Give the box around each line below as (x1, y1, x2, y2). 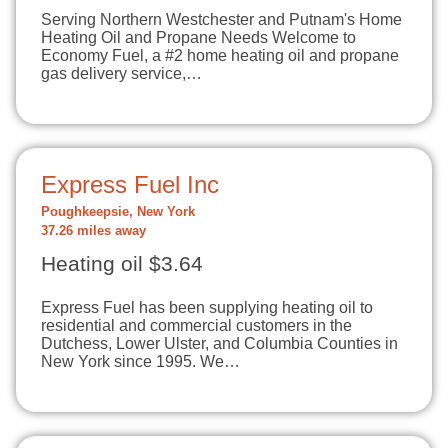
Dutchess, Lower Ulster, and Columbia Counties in (41, 335, 398, 352)
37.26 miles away (41, 224, 146, 238)
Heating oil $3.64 (41, 252, 203, 276)
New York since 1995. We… (41, 353, 240, 370)
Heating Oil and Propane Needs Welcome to (41, 29, 356, 46)
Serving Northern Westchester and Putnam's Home (41, 11, 402, 28)
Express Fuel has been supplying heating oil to (41, 299, 373, 316)
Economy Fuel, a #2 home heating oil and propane (41, 47, 399, 64)
